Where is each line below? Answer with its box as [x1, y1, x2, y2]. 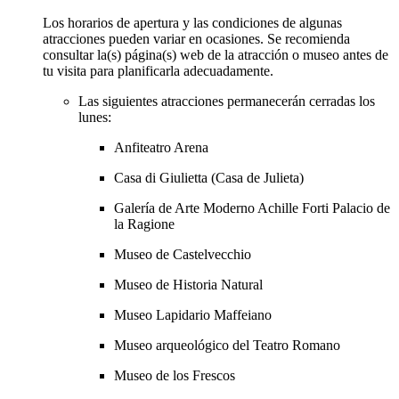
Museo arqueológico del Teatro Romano [114, 338, 340, 354]
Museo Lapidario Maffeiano [114, 307, 272, 323]
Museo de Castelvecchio [114, 247, 251, 263]
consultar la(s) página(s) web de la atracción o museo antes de [43, 47, 388, 63]
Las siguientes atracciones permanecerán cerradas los [78, 94, 375, 110]
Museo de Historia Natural [114, 277, 263, 293]
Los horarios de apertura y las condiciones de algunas [43, 15, 342, 31]
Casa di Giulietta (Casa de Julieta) [114, 170, 304, 186]
